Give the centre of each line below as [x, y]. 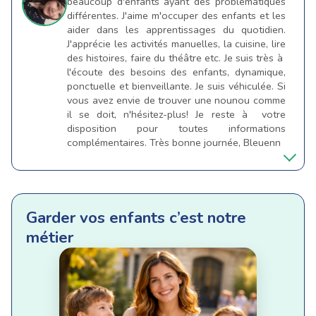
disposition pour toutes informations [176, 129]
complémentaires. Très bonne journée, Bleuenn [174, 143]
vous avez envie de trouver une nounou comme [176, 101]
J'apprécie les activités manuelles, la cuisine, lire [176, 44]
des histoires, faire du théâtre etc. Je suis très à [176, 58]
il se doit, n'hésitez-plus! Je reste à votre [176, 115]
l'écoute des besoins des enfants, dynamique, [176, 72]
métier [50, 237]
